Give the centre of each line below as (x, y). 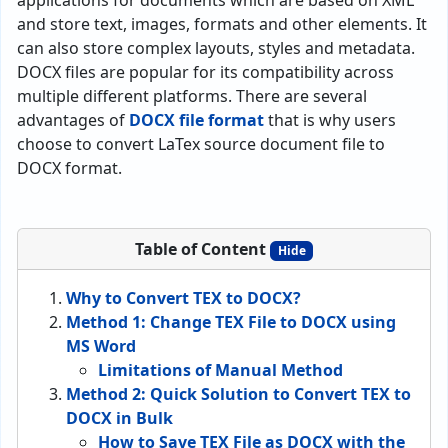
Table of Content (202, 249)
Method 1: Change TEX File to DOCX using (231, 322)
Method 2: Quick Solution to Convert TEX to (238, 394)
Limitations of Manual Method (220, 370)
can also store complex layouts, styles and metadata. (216, 48)
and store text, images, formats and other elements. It (222, 24)
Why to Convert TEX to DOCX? (183, 298)
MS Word (101, 346)
